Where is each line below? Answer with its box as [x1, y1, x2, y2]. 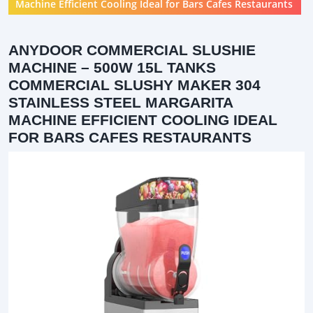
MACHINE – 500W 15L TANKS [8, 59, 216, 75]
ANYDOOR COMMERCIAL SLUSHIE [8, 41, 256, 58]
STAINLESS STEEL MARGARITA [8, 94, 233, 110]
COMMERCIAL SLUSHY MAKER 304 [8, 76, 261, 93]
